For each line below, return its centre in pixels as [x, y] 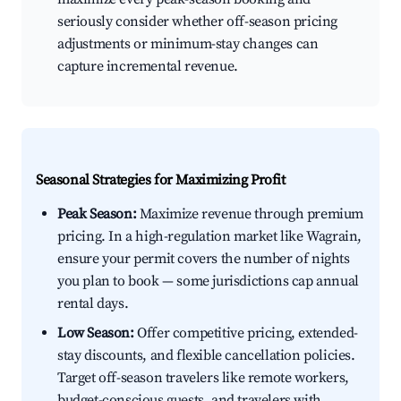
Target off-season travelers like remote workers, [203, 378]
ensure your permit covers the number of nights [204, 259]
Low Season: [96, 333]
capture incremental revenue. [148, 67]
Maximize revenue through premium [250, 214]
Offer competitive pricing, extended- [246, 333]
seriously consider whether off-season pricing [198, 22]
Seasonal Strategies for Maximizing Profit [161, 180]
